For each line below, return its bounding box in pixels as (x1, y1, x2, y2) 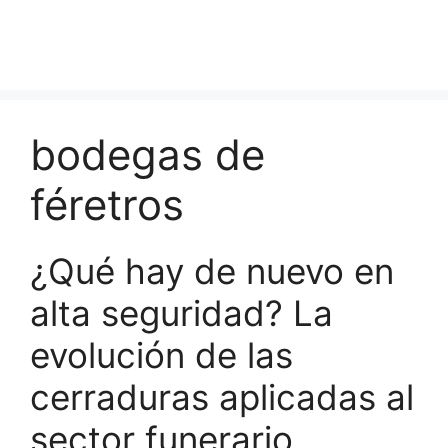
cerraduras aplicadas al (30, 376, 414, 418)
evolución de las (30, 334, 293, 376)
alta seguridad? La (30, 292, 333, 334)
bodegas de (30, 129, 265, 180)
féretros (30, 179, 184, 230)
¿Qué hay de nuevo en (30, 250, 394, 292)
